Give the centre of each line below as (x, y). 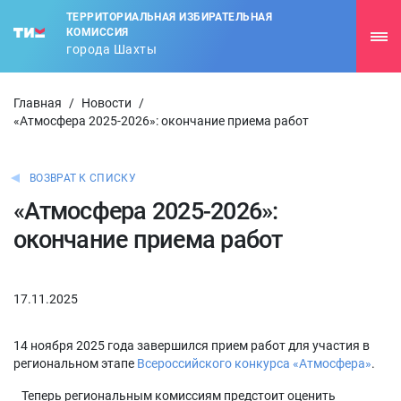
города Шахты (111, 49)
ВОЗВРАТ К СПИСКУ (83, 178)
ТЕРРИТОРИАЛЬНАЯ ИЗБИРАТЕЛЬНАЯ (170, 17)
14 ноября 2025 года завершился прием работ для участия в (192, 346)
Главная (38, 103)
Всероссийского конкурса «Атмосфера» (254, 363)
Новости (107, 103)
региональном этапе (75, 363)
